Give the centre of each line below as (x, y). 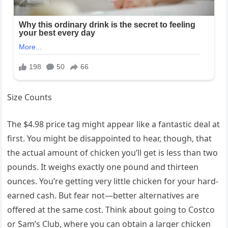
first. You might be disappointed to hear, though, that (110, 138)
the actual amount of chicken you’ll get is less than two (113, 152)
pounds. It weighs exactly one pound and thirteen (103, 167)
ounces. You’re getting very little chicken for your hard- (113, 181)
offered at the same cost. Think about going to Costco (111, 209)
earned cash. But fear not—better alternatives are (103, 195)
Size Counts (30, 97)
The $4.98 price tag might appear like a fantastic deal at (114, 124)
